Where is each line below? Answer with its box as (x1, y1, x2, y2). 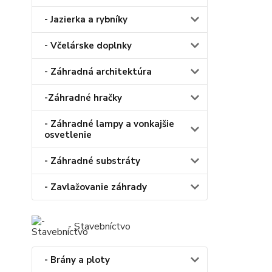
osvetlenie (44, 129, 92, 141)
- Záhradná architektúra (44, 66, 152, 78)
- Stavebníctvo (68, 220, 131, 234)
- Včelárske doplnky (44, 39, 132, 52)
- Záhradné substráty (44, 155, 140, 168)
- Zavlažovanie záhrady (44, 181, 147, 194)
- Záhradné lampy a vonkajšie (44, 118, 174, 131)
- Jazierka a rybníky (44, 13, 127, 26)
